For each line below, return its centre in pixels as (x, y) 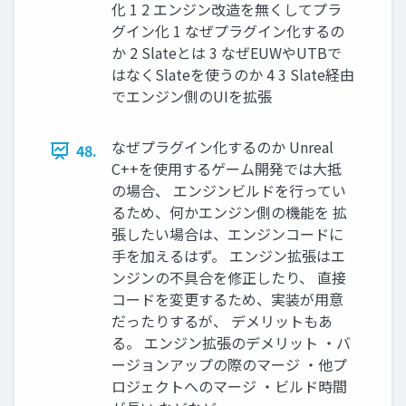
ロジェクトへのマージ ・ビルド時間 (229, 387)
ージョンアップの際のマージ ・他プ (229, 365)
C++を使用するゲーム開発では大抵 (227, 169)
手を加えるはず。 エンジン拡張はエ (228, 256)
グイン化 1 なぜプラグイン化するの (228, 31)
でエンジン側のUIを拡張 (192, 97)
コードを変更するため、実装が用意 (227, 300)
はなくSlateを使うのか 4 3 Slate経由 (233, 75)
